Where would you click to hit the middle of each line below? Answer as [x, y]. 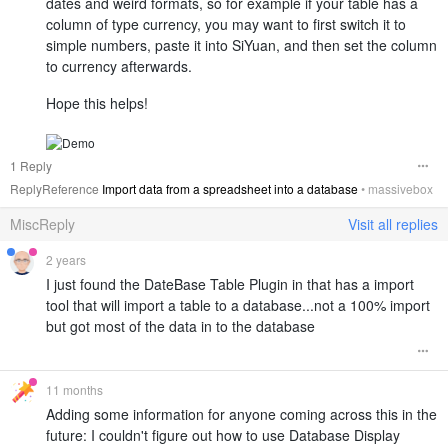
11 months [74, 389]
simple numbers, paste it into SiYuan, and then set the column [241, 45]
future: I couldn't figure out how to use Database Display [223, 434]
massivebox [400, 188]
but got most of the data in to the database [180, 325]
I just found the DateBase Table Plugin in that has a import [230, 283]
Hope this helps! [97, 103]
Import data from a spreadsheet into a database [230, 188]
